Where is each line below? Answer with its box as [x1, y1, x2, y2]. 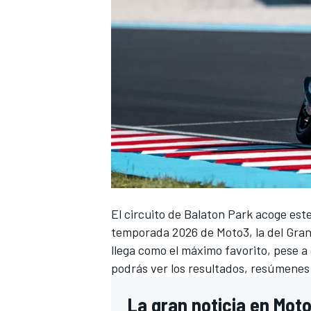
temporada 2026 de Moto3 [111, 224, 249, 239]
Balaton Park [184, 205, 253, 221]
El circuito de [111, 205, 184, 221]
